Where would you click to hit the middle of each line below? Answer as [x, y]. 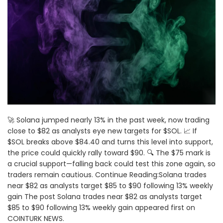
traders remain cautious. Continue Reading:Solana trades [107, 175]
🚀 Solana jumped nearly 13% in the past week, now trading [109, 120]
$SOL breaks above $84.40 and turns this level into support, [110, 142]
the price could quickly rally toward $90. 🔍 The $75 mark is [109, 153]
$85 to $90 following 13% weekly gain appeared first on [101, 208]
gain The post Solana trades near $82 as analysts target [105, 197]
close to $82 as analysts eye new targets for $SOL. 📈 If [102, 131]
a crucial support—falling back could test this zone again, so [111, 164]
